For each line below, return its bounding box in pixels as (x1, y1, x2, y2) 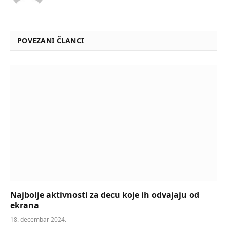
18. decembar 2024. (10, 215, 66, 224)
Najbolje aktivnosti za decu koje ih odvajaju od (10, 188, 199, 200)
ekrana (10, 199, 39, 211)
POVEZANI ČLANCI (17, 35, 84, 46)
